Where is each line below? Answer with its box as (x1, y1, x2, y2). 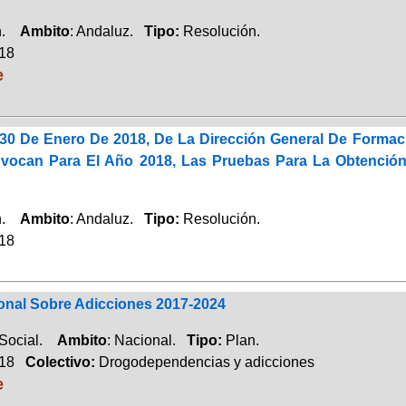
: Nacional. (106, 332, 187, 348)
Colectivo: (14, 353, 99, 370)
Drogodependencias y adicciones (98, 353, 314, 370)
